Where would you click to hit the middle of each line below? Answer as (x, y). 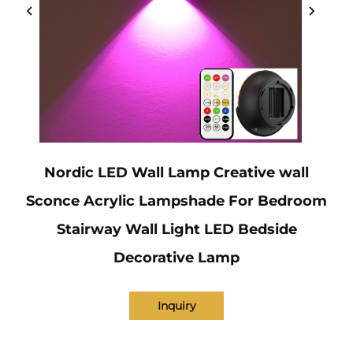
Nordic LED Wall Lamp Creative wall (176, 173)
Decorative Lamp (176, 258)
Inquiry (176, 306)
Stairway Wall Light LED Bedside (176, 230)
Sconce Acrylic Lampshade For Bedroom (176, 201)
